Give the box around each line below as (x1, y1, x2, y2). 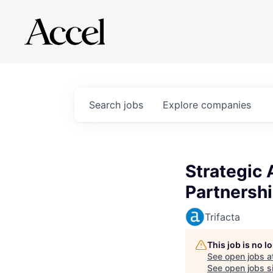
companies (201, 99, 251, 111)
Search (89, 99, 124, 111)
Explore (163, 99, 201, 111)
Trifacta (205, 211, 240, 223)
